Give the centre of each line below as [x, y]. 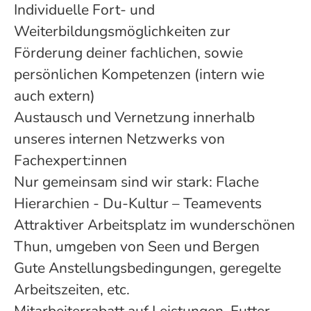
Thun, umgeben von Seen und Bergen [137, 246]
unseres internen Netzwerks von [119, 139]
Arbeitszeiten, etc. [72, 289]
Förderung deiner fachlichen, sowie [128, 53]
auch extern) [54, 96]
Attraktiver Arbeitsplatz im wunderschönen [154, 225]
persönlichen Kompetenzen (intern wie [139, 74]
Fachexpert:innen [70, 160]
